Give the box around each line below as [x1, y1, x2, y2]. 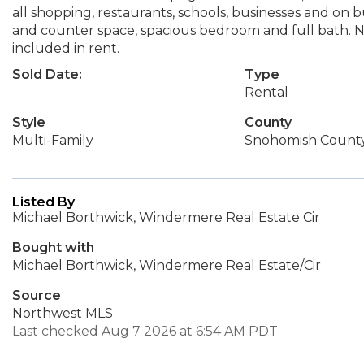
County [244, 115, 292, 130]
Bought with [12, 240, 94, 255]
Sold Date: [12, 67, 82, 82]
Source [12, 288, 61, 303]
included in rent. [12, 41, 119, 56]
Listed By [12, 194, 75, 210]
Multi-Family [12, 132, 93, 148]
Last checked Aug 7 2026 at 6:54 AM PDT [12, 323, 278, 339]
